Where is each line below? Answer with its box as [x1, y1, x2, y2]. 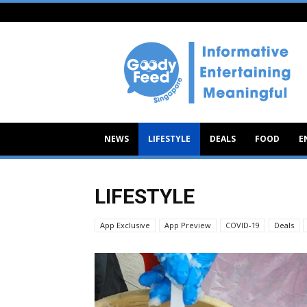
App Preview [164, 220, 211, 230]
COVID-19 [225, 220, 260, 230]
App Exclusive [100, 220, 150, 230]
